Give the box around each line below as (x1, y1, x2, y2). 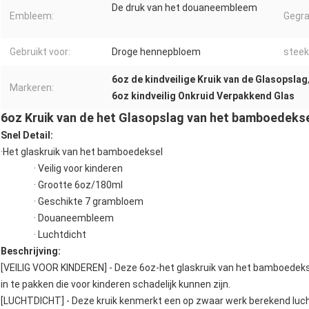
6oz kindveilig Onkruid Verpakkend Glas (112, 90, 295, 102)
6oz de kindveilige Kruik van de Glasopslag (112, 74, 308, 86)
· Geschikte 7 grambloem (34, 196, 143, 208)
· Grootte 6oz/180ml (34, 179, 123, 191)
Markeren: (10, 82, 54, 94)
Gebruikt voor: (10, 46, 70, 58)
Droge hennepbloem (112, 46, 201, 58)
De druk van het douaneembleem (112, 2, 257, 14)
